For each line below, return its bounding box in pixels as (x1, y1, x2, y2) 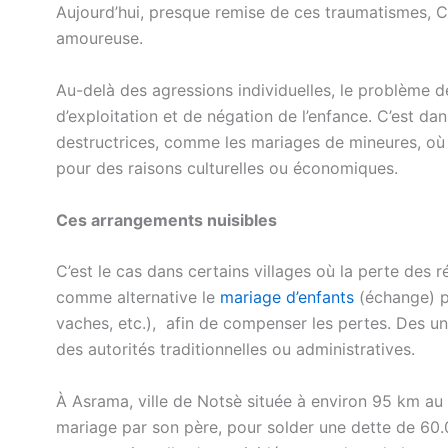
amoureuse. (56, 28, 143, 49)
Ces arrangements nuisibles (56, 209, 277, 230)
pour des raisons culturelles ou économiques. (56, 158, 398, 179)
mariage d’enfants (215, 287, 354, 308)
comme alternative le (56, 287, 215, 308)
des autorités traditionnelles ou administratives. (56, 339, 415, 360)
